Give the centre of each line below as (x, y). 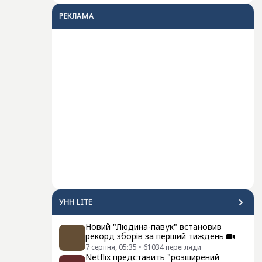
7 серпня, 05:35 (111, 247)
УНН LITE (76, 202)
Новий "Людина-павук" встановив (154, 227)
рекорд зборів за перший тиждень (155, 236)
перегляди (183, 247)
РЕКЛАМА (77, 16)
